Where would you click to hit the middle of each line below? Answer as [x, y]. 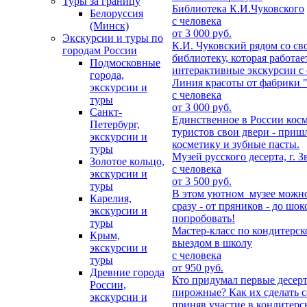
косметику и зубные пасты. [236, 144]
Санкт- [106, 112]
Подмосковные [125, 63]
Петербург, [115, 125]
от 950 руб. [198, 267]
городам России [100, 51]
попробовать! [204, 218]
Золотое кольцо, [127, 162]
